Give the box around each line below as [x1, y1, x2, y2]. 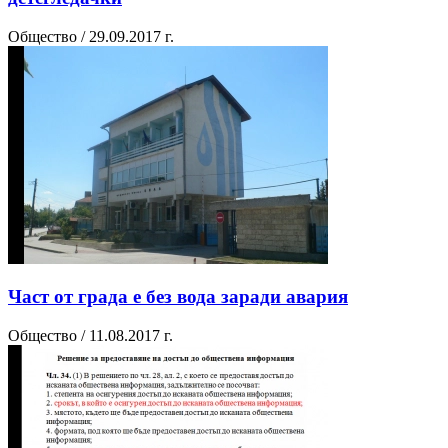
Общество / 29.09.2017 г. [8, 27, 174, 45]
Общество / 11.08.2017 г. [8, 327, 173, 345]
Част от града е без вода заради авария [8, 286, 348, 308]
